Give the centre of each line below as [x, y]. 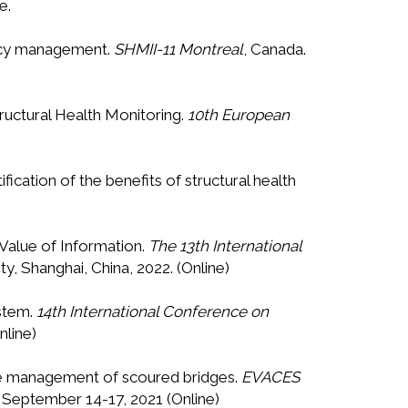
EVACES [270, 377]
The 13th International [225, 246]
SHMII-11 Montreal [178, 50]
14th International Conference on [153, 312]
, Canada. [275, 50]
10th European [239, 115]
